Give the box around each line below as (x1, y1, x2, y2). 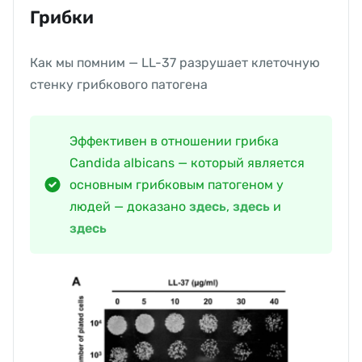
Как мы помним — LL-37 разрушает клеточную (30, 55, 320, 70)
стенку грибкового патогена (30, 77, 208, 92)
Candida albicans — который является (69, 155, 305, 170)
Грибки (30, 6, 94, 28)
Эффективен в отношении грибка (69, 133, 279, 149)
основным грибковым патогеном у (69, 177, 284, 192)
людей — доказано (69, 199, 189, 214)
